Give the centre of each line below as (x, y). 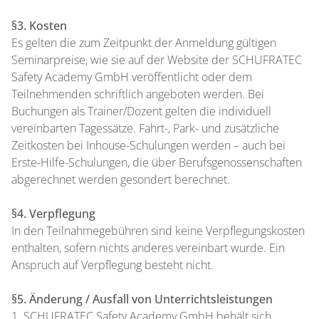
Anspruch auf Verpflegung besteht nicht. (113, 265)
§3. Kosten (39, 26)
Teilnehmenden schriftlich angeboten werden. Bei (138, 94)
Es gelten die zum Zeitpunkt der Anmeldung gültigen (144, 43)
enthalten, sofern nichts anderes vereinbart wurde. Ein (148, 248)
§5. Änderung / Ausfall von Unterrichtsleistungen (142, 299)
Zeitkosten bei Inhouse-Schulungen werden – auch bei (148, 145)
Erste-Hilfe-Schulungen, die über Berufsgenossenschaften (157, 162)
